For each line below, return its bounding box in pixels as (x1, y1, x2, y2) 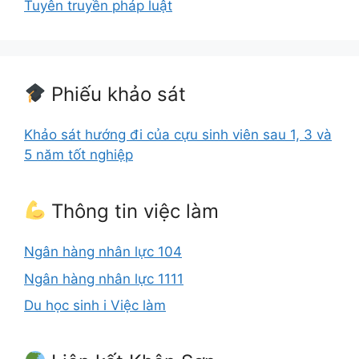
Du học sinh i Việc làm (24, 297, 166, 313)
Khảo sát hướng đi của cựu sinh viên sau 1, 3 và (24, 127, 332, 143)
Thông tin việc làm (46, 200, 220, 223)
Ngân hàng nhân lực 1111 (24, 270, 184, 287)
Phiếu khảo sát (46, 83, 187, 106)
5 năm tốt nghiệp (24, 147, 133, 163)
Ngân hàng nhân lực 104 (24, 244, 182, 260)
